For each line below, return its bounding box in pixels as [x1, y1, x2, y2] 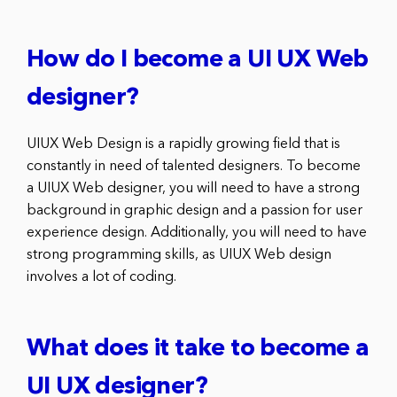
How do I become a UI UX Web [27, 49, 369, 74]
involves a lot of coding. [27, 270, 176, 285]
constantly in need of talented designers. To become [27, 160, 361, 175]
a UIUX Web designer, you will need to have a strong [27, 182, 360, 197]
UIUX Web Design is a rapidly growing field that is [27, 137, 340, 152]
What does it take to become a [27, 338, 370, 362]
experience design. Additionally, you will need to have [27, 226, 367, 241]
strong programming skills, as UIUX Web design [27, 248, 331, 263]
